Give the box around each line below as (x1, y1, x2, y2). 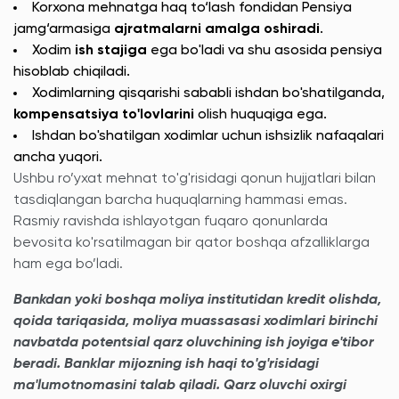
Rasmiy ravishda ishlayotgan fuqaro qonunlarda (13, 215, 328, 229)
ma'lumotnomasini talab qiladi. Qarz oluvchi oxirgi (13, 379, 346, 393)
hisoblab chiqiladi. (13, 65, 130, 79)
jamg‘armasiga (13, 22, 114, 37)
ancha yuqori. (13, 151, 102, 165)
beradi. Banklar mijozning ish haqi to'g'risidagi (13, 357, 319, 371)
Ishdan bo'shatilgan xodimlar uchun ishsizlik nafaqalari (32, 129, 384, 143)
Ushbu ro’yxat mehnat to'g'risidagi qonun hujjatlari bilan (13, 172, 376, 186)
